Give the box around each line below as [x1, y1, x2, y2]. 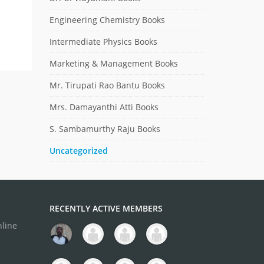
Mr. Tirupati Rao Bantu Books [49, 79, 165, 91]
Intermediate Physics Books [49, 35, 157, 47]
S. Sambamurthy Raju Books [49, 123, 160, 134]
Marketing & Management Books [49, 57, 178, 69]
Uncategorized [49, 144, 108, 156]
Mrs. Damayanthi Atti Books [49, 101, 159, 113]
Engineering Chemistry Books [49, 14, 165, 25]
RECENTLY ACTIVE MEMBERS [49, 202, 163, 214]
